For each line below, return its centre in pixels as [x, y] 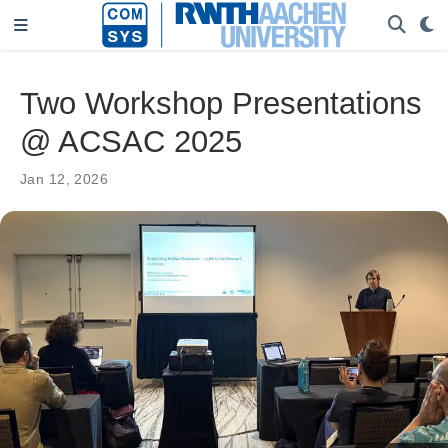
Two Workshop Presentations [221, 103]
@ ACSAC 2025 [131, 141]
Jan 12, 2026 [64, 178]
